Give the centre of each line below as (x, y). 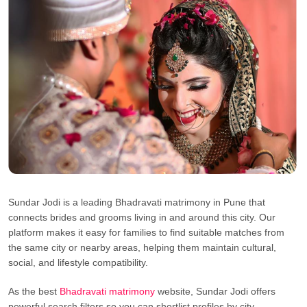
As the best (34, 291)
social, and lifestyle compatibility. (78, 262)
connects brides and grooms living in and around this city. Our (142, 217)
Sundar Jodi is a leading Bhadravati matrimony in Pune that (137, 202)
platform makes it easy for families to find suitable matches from (146, 232)
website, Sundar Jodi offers (217, 291)
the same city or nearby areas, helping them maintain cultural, (142, 247)
